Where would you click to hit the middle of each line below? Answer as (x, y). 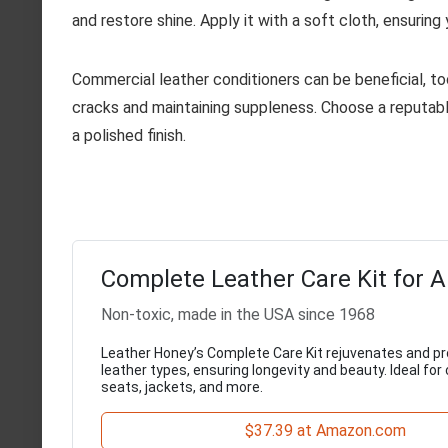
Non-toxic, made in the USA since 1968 (238, 315)
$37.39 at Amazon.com (325, 431)
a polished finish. (129, 136)
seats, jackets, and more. (182, 387)
